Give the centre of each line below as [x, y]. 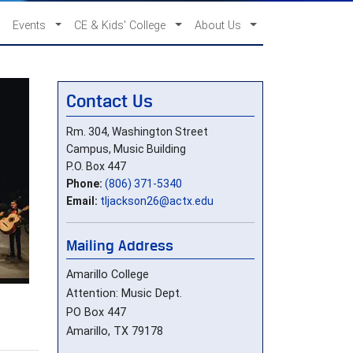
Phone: [84, 183]
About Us [219, 26]
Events [31, 26]
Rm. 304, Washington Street [137, 131]
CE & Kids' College [122, 26]
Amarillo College [108, 274]
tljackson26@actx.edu [157, 201]
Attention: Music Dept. [134, 293]
